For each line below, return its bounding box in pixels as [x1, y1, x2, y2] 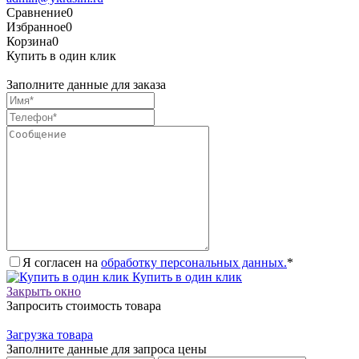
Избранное [6, 20, 66, 34]
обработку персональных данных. [101, 256, 287, 270]
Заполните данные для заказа [6, 78, 166, 92]
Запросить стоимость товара [6, 299, 161, 313]
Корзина [6, 34, 52, 49]
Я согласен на [22, 256, 101, 270]
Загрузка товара [6, 328, 93, 342]
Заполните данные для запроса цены [6, 342, 207, 357]
